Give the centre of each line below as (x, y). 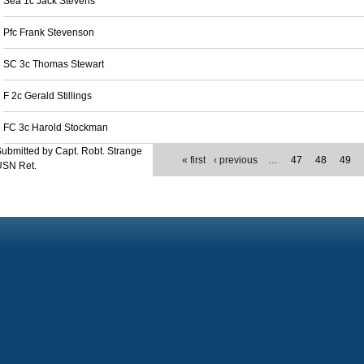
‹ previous (236, 160)
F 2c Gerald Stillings (48, 96)
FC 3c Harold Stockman (56, 128)
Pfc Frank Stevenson (49, 32)
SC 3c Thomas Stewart (54, 64)
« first (194, 160)
